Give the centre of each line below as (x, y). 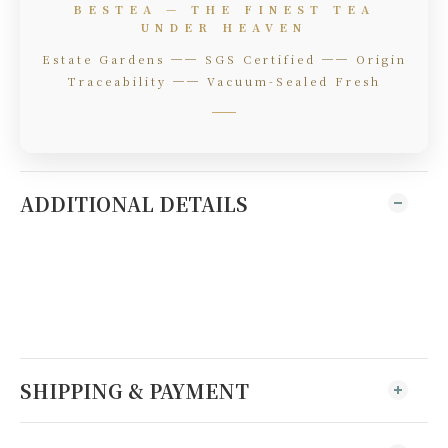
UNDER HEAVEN (224, 26)
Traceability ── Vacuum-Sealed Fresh (224, 80)
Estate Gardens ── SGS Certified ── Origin (224, 58)
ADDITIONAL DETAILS (134, 203)
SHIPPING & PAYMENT (134, 390)
